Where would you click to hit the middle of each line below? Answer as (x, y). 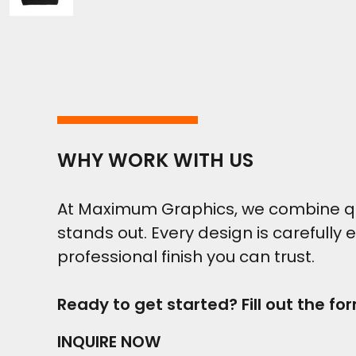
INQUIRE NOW (109, 342)
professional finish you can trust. (186, 257)
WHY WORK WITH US (155, 160)
